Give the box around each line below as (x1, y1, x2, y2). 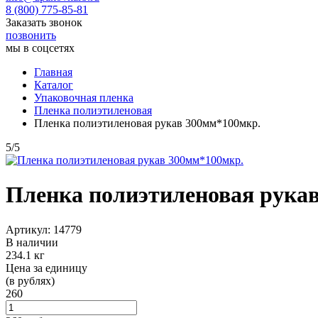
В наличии (6, 236, 58, 248)
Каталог (34, 79, 73, 91)
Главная (34, 66, 72, 78)
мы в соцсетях (6, 42, 75, 54)
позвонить (6, 29, 56, 41)
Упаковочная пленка (34, 92, 133, 104)
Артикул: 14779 (6, 223, 82, 236)
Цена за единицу (6, 261, 87, 274)
